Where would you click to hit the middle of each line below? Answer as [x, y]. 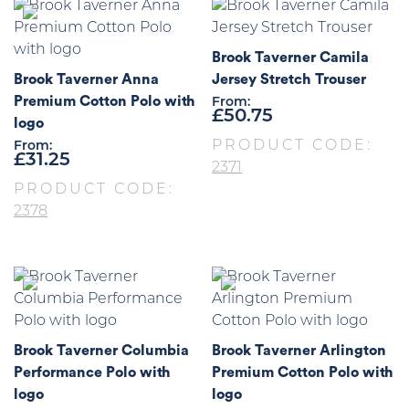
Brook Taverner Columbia [101, 351]
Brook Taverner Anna [86, 80]
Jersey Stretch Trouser [289, 80]
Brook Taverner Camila [291, 58]
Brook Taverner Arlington [299, 351]
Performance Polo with [92, 373]
